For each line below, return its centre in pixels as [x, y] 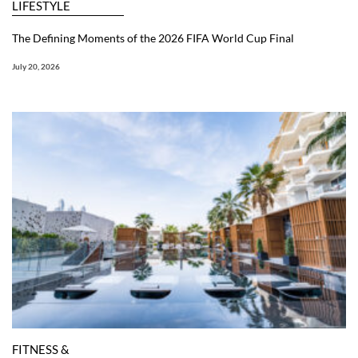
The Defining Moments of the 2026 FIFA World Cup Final [153, 38]
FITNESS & [41, 349]
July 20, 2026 [36, 66]
